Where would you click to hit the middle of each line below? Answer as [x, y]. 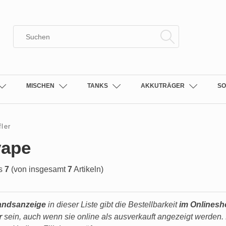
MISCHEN [40, 86]
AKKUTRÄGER [162, 86]
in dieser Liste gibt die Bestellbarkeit [112, 205]
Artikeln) [88, 169]
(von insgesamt [38, 169]
